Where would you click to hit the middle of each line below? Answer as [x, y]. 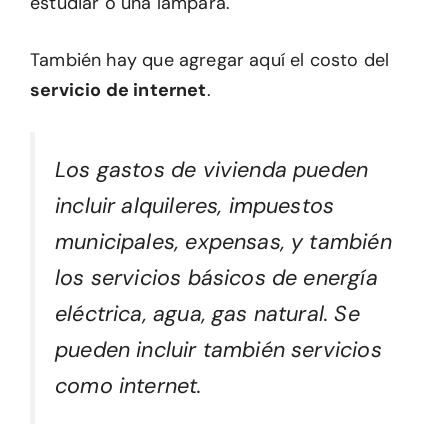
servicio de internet [118, 90]
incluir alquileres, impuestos [195, 206]
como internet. [128, 386]
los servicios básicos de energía [216, 278]
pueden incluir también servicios [218, 350]
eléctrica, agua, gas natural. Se [207, 314]
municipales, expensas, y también [223, 242]
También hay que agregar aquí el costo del [210, 60]
